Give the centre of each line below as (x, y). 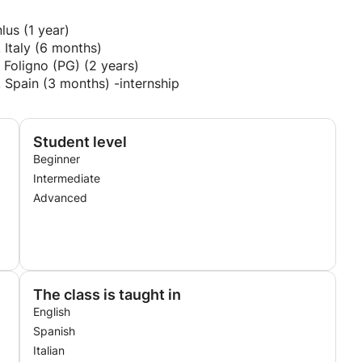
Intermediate (67, 178)
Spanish (54, 331)
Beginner (57, 159)
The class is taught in (107, 295)
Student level (80, 142)
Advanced (60, 198)
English (52, 311)
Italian (49, 350)
